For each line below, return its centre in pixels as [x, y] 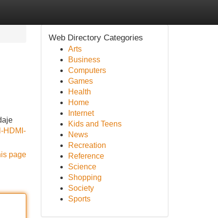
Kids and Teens [95, 124]
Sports [79, 199]
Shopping [85, 177]
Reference [86, 156]
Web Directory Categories [96, 38]
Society [81, 188]
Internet [81, 113]
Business [84, 60]
